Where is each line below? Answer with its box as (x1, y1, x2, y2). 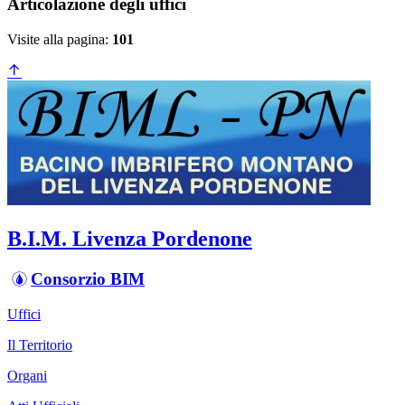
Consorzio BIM (31, 268, 146, 288)
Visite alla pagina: (7, 32, 112, 48)
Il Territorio (7, 336, 72, 353)
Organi (7, 367, 47, 383)
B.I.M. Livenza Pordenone (7, 227, 252, 251)
